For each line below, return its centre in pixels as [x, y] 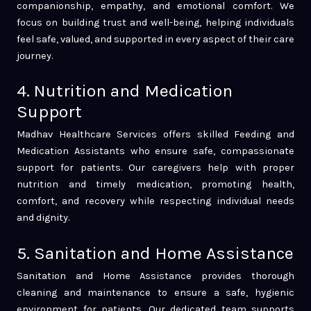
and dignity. [43, 218]
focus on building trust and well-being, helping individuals [155, 22]
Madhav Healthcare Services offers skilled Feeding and [155, 135]
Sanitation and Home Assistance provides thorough [155, 276]
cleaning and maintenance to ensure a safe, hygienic [155, 292]
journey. [35, 56]
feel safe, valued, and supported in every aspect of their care [155, 39]
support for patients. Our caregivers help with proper [155, 168]
